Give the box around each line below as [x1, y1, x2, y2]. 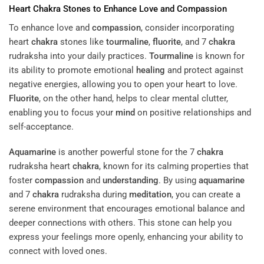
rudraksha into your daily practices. [9, 50, 149, 61]
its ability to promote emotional [9, 64, 136, 75]
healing [136, 64, 165, 75]
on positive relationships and [135, 107, 251, 118]
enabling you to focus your [9, 107, 115, 118]
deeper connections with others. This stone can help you [9, 217, 232, 229]
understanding [103, 175, 159, 186]
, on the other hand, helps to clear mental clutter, [39, 93, 228, 104]
